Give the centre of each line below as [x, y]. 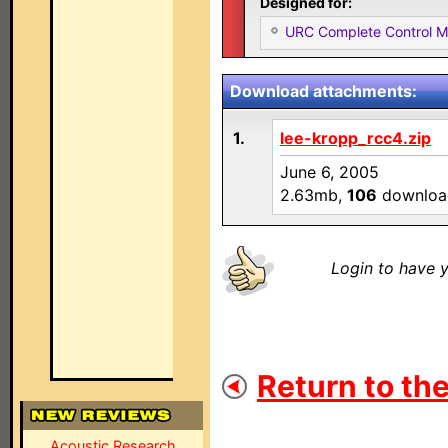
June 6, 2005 [329, 172]
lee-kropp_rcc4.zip [355, 138]
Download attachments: [323, 91]
